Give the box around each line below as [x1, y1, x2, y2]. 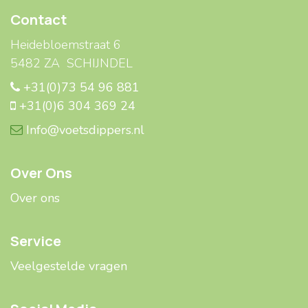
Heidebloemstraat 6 [10, 36, 121, 54]
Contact [10, 10, 67, 30]
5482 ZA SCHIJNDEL [10, 55, 133, 72]
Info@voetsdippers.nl [23, 122, 144, 139]
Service [10, 231, 61, 251]
